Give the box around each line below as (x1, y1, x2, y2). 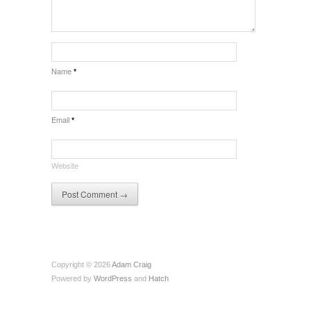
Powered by (51, 274, 94, 283)
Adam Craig (112, 260, 151, 269)
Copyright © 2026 (51, 260, 112, 269)
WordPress (94, 274, 132, 283)
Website (51, 159, 78, 171)
